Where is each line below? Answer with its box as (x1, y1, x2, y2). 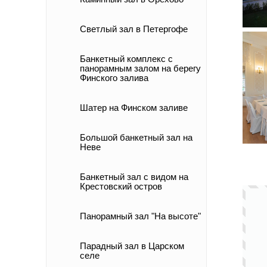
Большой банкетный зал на (80, 132, 193, 142)
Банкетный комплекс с (80, 54, 173, 64)
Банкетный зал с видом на (80, 172, 188, 182)
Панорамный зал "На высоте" (80, 211, 201, 221)
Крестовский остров (80, 181, 162, 191)
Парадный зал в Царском (80, 241, 184, 251)
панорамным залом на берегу (80, 63, 201, 73)
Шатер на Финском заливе (80, 103, 188, 113)
